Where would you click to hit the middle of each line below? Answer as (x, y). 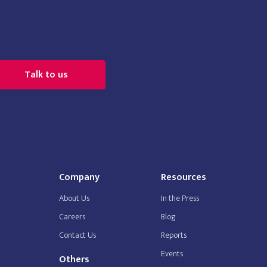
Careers (72, 217)
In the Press (180, 198)
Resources (184, 177)
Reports (174, 235)
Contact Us (77, 235)
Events (172, 254)
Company (79, 177)
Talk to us (46, 74)
